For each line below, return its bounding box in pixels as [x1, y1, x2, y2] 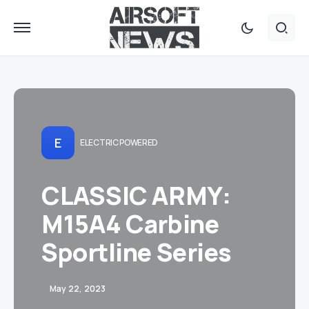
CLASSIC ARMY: [41, 179, 231, 212]
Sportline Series [41, 235, 232, 269]
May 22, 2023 [50, 283, 106, 295]
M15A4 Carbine [41, 207, 219, 241]
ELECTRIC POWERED [80, 137, 159, 148]
